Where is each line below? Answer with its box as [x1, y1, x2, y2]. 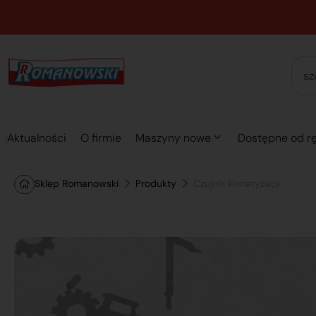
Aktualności [7, 130, 66, 145]
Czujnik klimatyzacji [193, 177, 280, 190]
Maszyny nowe [135, 130, 211, 145]
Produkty [135, 177, 176, 190]
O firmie [80, 130, 121, 145]
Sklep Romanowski [35, 177, 119, 190]
